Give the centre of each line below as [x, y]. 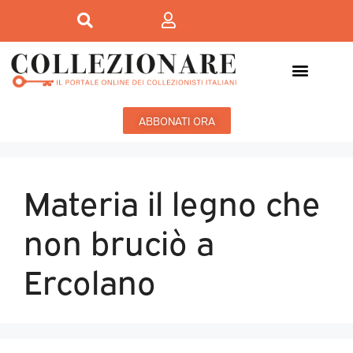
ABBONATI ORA [176, 121]
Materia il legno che [172, 201]
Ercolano [90, 280]
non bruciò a [119, 240]
